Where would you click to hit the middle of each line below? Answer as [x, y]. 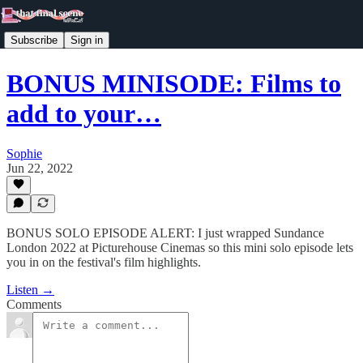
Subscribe [34, 40]
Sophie [24, 153]
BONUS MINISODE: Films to [174, 84]
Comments [34, 304]
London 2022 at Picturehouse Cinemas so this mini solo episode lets [180, 248]
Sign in [87, 40]
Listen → [30, 290]
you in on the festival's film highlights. [104, 262]
